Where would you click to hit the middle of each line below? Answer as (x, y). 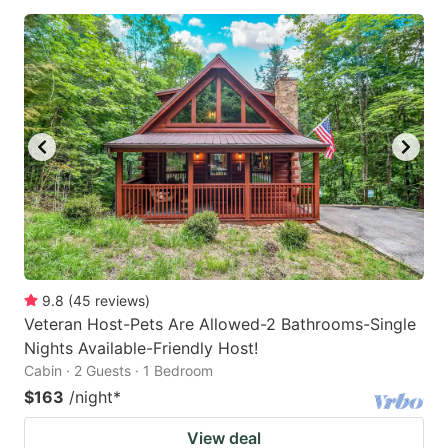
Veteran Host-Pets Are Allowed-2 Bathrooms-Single (220, 324)
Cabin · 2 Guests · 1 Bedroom (118, 371)
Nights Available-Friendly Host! (141, 348)
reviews (120, 301)
